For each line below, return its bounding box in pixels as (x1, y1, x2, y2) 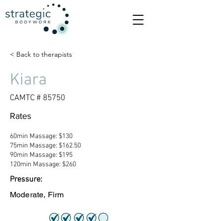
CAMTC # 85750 (10, 93, 65, 103)
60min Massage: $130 (10, 132, 73, 141)
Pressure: (10, 175, 42, 184)
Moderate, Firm (10, 190, 64, 199)
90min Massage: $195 (10, 151, 73, 159)
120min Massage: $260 (10, 160, 76, 169)
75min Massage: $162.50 (10, 142, 81, 150)
